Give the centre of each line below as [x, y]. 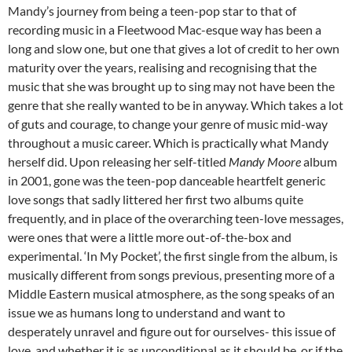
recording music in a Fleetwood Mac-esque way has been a [165, 30]
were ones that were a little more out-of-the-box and [150, 237]
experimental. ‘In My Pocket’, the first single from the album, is [173, 256]
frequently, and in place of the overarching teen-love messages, [176, 218]
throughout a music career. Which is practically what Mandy [168, 143]
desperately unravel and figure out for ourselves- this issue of [172, 332]
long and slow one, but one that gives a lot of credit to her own [174, 49]
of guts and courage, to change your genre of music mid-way [168, 124]
